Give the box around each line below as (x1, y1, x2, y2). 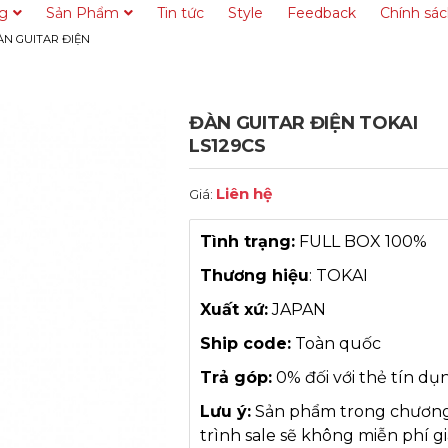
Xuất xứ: (199, 300, 268, 319)
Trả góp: (199, 368, 272, 387)
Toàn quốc (290, 334, 381, 353)
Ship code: (199, 334, 291, 353)
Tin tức (157, 3, 204, 22)
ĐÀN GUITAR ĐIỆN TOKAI (188, 112, 418, 134)
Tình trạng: (199, 232, 295, 251)
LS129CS (188, 135, 266, 157)
